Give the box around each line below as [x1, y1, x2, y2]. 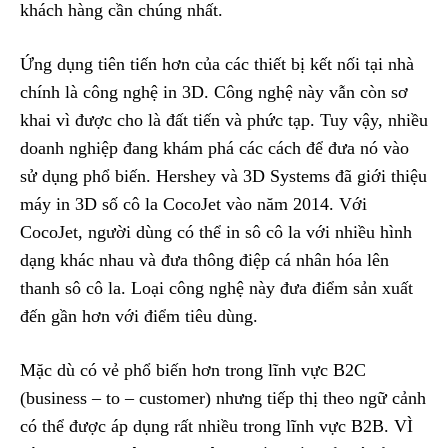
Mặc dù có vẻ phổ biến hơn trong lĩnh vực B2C [20, 360, 366, 381]
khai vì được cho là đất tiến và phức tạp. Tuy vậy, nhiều [20, 110, 428, 131]
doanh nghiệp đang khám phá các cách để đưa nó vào [20, 138, 409, 159]
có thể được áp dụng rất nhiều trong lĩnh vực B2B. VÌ [20, 416, 413, 437]
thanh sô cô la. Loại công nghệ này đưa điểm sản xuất [20, 278, 413, 299]
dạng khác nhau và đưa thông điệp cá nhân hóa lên [20, 250, 389, 271]
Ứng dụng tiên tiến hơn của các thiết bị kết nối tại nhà [20, 54, 414, 75]
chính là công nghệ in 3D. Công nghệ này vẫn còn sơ [20, 82, 408, 103]
